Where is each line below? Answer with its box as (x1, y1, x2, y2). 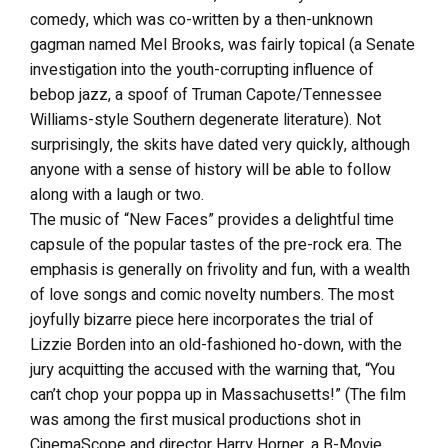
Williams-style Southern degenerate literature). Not (30, 108, 381, 132)
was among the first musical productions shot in (30, 408, 361, 432)
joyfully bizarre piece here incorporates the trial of (30, 308, 374, 332)
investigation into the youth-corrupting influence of (30, 58, 374, 82)
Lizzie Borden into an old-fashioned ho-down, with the (30, 333, 402, 357)
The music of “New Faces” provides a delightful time (30, 208, 394, 232)
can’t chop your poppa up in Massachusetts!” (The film (30, 383, 406, 407)
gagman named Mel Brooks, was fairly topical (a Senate (30, 33, 415, 57)
